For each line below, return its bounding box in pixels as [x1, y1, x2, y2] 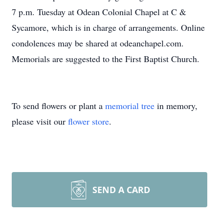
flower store [68, 115, 109, 127]
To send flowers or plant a [12, 100, 105, 111]
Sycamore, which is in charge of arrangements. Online [12, 22, 205, 33]
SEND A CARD [92, 184, 150, 196]
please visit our [12, 115, 68, 127]
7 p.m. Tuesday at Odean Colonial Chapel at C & [12, 6, 186, 18]
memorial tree [105, 100, 154, 111]
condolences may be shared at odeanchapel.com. [12, 37, 184, 49]
